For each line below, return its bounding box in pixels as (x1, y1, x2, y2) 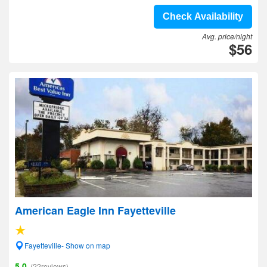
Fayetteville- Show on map (24, 240, 110, 250)
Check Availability (163, 11, 243, 21)
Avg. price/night (202, 31, 252, 41)
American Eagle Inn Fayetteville (15, 203, 176, 218)
